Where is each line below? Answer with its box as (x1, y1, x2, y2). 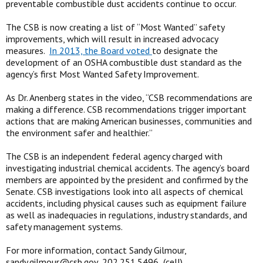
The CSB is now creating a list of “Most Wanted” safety (6, 21, 224, 33)
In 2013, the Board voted (49, 45, 152, 56)
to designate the (152, 45, 218, 56)
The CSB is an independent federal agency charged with (6, 150, 222, 162)
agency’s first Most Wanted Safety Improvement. (6, 68, 199, 80)
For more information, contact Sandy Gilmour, (6, 244, 186, 256)
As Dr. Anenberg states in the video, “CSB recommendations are (6, 92, 252, 103)
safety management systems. (6, 221, 123, 232)
